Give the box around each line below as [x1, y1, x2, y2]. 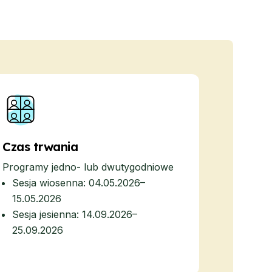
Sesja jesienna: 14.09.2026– [12, 208, 137, 220]
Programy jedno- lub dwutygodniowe [2, 161, 174, 173]
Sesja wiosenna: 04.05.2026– [12, 177, 145, 189]
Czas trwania [2, 139, 78, 154]
